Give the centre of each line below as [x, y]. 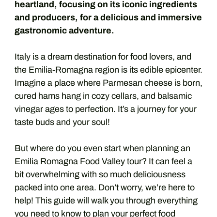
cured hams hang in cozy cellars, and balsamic [103, 96]
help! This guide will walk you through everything [106, 201]
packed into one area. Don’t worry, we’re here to [105, 187]
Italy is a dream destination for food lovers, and [103, 57]
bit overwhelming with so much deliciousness [100, 174]
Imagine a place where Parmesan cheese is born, [108, 83]
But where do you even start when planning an [102, 148]
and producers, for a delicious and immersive [108, 17]
